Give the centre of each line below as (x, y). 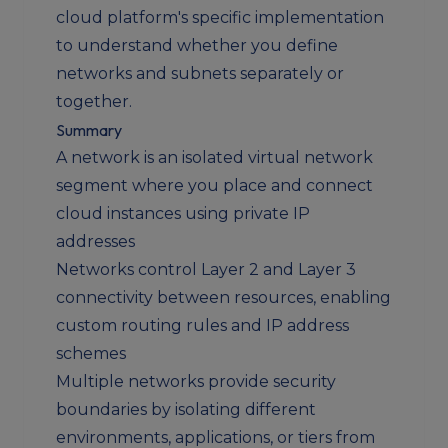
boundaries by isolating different (186, 409)
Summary (89, 130)
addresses (95, 241)
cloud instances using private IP (183, 213)
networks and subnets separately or (200, 73)
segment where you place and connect (214, 185)
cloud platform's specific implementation (220, 17)
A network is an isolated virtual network (214, 157)
